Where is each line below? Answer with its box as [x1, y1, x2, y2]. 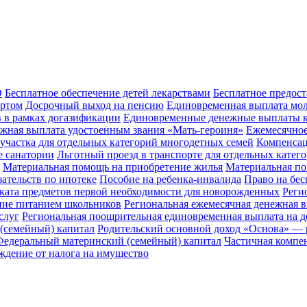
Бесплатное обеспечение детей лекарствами [5, 87, 210, 99]
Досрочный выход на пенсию [25, 99, 164, 112]
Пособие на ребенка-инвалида [99, 173, 241, 186]
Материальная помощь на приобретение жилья [3, 161, 223, 173]
